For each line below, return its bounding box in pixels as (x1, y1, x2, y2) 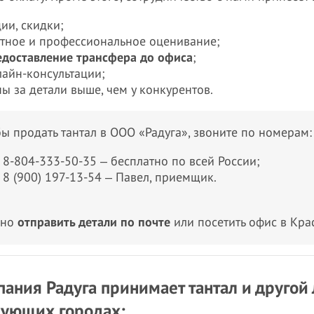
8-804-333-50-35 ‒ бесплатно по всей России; (3, 154, 260, 169)
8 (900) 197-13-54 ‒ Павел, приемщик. (3, 170, 217, 185)
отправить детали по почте (18, 215, 170, 230)
